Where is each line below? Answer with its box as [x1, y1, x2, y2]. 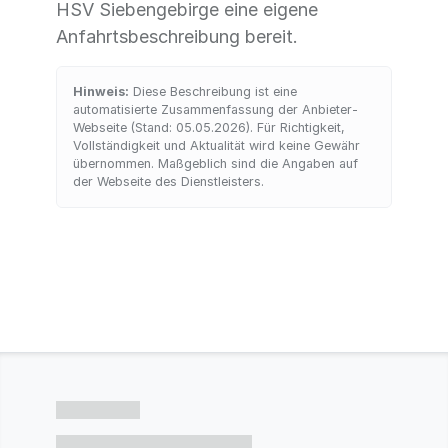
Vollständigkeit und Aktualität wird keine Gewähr [73, 138, 360, 153]
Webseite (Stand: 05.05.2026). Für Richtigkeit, [73, 120, 345, 135]
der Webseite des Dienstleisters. [73, 174, 264, 189]
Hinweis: [73, 84, 129, 99]
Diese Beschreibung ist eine [129, 84, 297, 99]
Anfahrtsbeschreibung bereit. [56, 26, 298, 47]
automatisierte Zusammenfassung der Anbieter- [73, 102, 358, 117]
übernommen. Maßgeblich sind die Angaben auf [73, 156, 358, 171]
